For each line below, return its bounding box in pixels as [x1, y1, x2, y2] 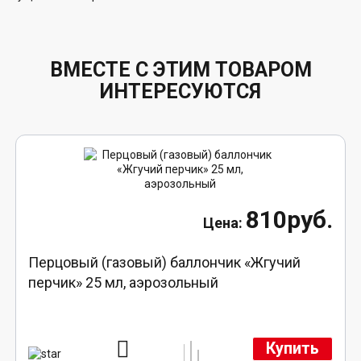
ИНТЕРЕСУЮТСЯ [100, 79, 261, 103]
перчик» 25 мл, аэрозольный [28, 273, 219, 291]
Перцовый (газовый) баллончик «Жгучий [28, 253, 301, 271]
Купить [265, 339, 319, 359]
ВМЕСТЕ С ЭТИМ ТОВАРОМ [49, 57, 312, 81]
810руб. [245, 205, 333, 234]
